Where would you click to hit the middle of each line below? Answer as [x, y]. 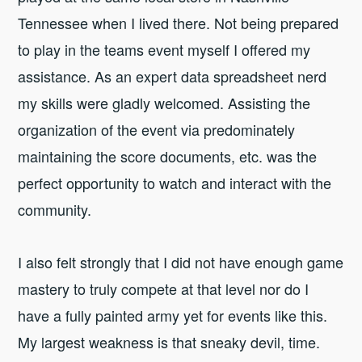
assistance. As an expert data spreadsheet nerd [173, 76]
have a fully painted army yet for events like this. [173, 316]
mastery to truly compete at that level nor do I [164, 289]
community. [55, 209]
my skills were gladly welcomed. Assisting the [164, 102]
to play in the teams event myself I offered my [164, 49]
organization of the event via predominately [157, 129]
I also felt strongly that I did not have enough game [181, 262]
